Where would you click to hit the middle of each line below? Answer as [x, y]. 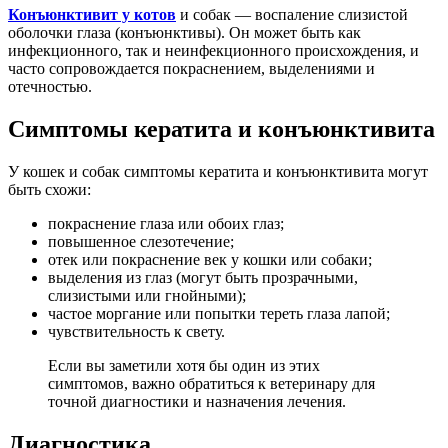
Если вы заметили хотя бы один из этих [184, 365]
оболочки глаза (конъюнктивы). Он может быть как [184, 33]
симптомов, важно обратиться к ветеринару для [211, 383]
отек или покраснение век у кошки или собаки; [210, 259]
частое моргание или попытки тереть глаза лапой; [219, 313]
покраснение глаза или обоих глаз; [166, 223]
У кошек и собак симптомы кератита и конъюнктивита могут [218, 171]
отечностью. [50, 87]
